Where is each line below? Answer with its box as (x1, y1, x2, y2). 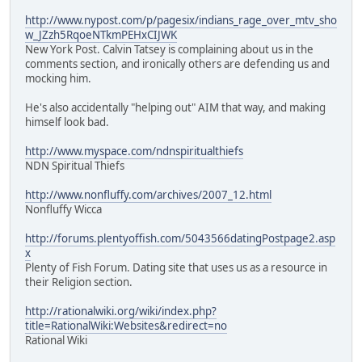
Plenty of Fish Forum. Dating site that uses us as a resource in (25, 260, 327, 276)
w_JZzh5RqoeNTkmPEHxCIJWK (25, 27, 177, 43)
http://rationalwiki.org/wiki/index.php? (25, 304, 217, 319)
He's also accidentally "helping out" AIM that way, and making (25, 100, 326, 116)
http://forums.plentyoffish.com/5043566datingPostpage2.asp (25, 231, 335, 246)
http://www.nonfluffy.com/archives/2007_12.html (25, 187, 271, 203)
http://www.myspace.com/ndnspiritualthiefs (25, 144, 243, 159)
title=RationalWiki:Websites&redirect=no (25, 318, 227, 334)
